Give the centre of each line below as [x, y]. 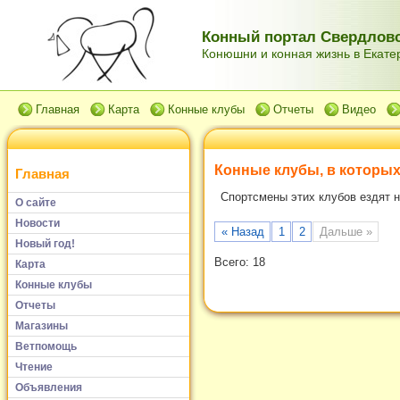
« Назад [242, 232]
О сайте [36, 202]
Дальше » [346, 232]
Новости [37, 223]
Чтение [34, 367]
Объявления [49, 387]
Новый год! [45, 243]
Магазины [42, 325]
